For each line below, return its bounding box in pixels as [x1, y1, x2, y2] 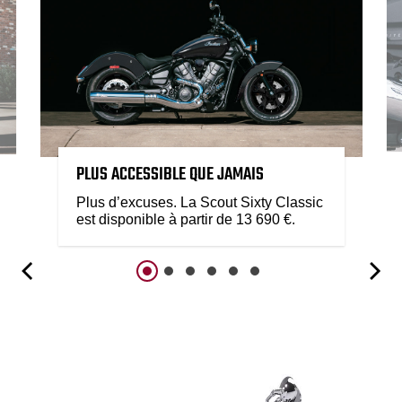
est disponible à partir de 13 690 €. [75, 212, 295, 228]
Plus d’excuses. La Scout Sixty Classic [75, 195, 323, 211]
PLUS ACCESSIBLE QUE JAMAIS [75, 161, 264, 189]
